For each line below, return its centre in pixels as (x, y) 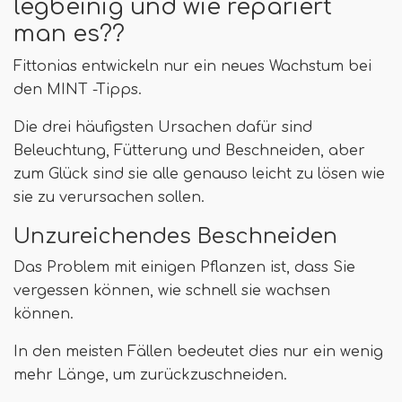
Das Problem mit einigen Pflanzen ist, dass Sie (184, 268)
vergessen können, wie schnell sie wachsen (172, 291)
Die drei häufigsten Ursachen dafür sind (163, 128)
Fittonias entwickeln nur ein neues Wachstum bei (192, 67)
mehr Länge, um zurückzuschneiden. (150, 376)
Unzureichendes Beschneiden (175, 236)
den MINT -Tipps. (78, 90)
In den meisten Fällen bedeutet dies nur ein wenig (198, 352)
